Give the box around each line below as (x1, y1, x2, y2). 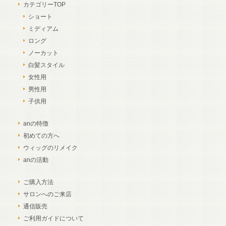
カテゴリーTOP (23, 1, 66, 9)
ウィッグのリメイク (23, 144, 78, 152)
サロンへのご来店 (23, 191, 72, 198)
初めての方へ (23, 132, 60, 140)
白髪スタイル (28, 62, 65, 69)
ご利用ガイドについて (23, 215, 84, 222)
